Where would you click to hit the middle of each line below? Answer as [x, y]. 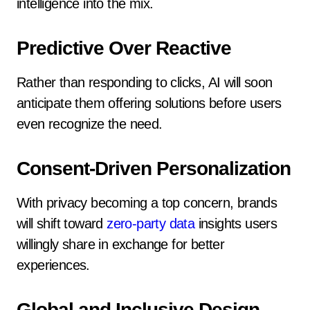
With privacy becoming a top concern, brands [147, 203]
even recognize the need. [90, 124]
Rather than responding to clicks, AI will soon [145, 82]
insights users [236, 224]
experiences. [53, 265]
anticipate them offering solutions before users [149, 103]
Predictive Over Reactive [124, 48]
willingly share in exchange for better [121, 244]
